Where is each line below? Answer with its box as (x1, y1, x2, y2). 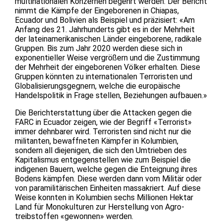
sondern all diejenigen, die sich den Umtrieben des (15, 145, 187, 155)
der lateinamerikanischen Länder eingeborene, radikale (15, 34, 202, 44)
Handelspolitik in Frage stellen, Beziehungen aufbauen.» (15, 90, 207, 100)
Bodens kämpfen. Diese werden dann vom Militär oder (15, 173, 202, 183)
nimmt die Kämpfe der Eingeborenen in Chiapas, (15, 5, 179, 15)
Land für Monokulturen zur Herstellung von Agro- (15, 202, 184, 212)
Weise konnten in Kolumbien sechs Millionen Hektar (15, 192, 193, 202)
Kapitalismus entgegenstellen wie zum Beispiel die (15, 155, 191, 165)
